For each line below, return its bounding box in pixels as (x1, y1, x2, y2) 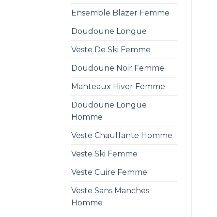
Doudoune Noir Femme (71, 63, 164, 73)
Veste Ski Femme (71, 149, 138, 158)
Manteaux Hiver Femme (71, 81, 165, 91)
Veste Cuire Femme (71, 167, 147, 177)
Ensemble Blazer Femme (71, 8, 170, 17)
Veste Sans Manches (71, 186, 149, 195)
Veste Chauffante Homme (71, 130, 172, 140)
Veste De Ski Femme (71, 45, 151, 54)
